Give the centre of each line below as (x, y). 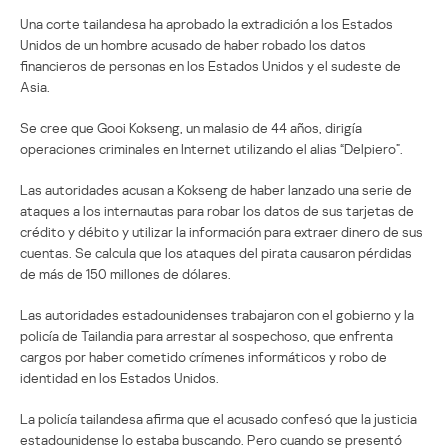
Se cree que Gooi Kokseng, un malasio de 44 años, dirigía (191, 127)
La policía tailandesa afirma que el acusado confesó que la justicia (218, 418)
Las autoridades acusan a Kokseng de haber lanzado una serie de (216, 189)
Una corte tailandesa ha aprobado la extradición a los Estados (206, 23)
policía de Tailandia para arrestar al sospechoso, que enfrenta (206, 335)
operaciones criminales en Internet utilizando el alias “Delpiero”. (211, 148)
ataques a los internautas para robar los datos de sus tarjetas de (217, 210)
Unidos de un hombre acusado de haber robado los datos (193, 44)
